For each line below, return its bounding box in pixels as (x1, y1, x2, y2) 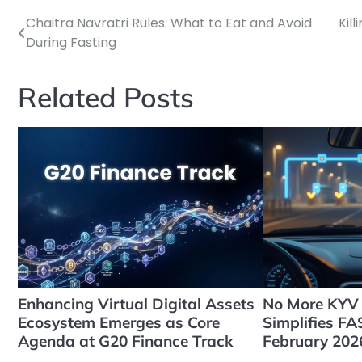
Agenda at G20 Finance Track (18, 331, 234, 351)
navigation (17, 52, 115, 76)
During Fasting (26, 33, 116, 52)
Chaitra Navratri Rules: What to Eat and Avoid (26, 14, 312, 32)
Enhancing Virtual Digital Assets (18, 294, 255, 314)
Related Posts (18, 80, 194, 114)
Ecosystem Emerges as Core (18, 313, 220, 332)
